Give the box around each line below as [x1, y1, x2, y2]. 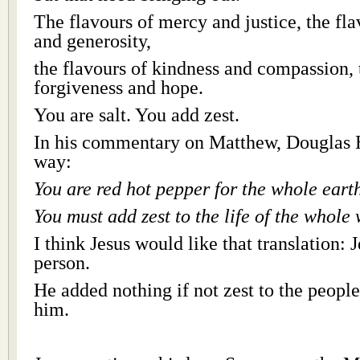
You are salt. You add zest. [34, 104, 239, 125]
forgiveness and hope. [34, 77, 203, 98]
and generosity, [34, 31, 151, 51]
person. [34, 252, 90, 273]
